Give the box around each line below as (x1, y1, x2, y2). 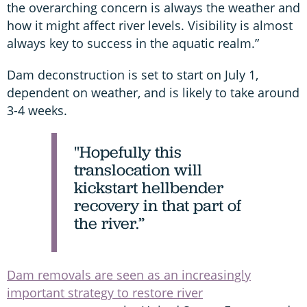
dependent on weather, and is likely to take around (7, 84, 299, 101)
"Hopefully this (74, 140, 182, 162)
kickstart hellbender (74, 176, 223, 198)
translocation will (74, 158, 202, 180)
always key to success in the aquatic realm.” (7, 34, 259, 51)
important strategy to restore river (7, 284, 203, 301)
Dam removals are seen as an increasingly (7, 267, 251, 283)
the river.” (74, 212, 145, 234)
